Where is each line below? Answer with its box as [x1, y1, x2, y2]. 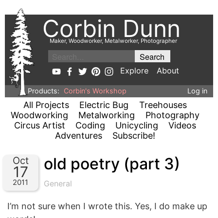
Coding [75, 120, 105, 130]
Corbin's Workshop [64, 86, 127, 95]
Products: [28, 86, 61, 95]
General [44, 179, 73, 188]
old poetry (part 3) [44, 154, 181, 173]
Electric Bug [79, 100, 129, 110]
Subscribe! [112, 130, 155, 141]
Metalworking [78, 110, 135, 120]
